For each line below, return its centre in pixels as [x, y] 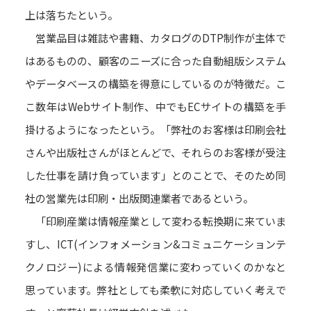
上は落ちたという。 [71, 15]
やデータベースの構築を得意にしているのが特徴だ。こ [155, 84]
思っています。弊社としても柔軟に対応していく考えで [155, 290]
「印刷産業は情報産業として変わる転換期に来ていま [155, 221]
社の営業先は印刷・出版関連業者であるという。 [139, 198]
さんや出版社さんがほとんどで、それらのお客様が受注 [155, 152]
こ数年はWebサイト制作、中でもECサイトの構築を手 [155, 107]
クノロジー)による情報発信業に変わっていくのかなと [155, 267]
